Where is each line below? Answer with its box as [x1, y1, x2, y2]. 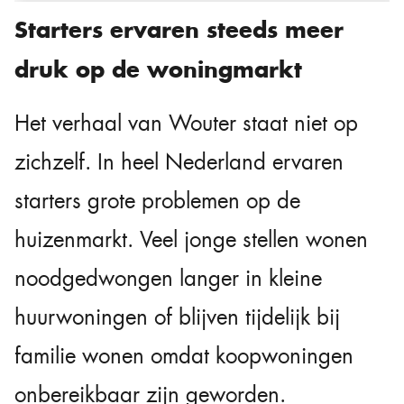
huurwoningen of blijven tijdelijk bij [14, 303, 340, 333]
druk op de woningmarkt [14, 55, 302, 85]
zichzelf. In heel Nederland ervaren [14, 148, 344, 178]
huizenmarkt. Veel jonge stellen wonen [14, 225, 368, 255]
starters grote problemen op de [14, 187, 300, 216]
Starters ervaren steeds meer [14, 15, 344, 45]
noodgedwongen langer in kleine [14, 264, 322, 294]
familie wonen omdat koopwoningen [14, 342, 353, 372]
